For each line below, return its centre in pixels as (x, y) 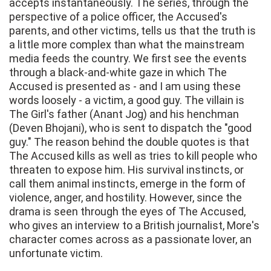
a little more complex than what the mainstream (127, 45)
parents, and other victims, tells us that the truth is (132, 31)
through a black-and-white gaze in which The (118, 73)
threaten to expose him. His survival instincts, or (126, 170)
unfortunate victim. (56, 253)
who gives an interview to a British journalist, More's (134, 226)
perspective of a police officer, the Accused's (118, 17)
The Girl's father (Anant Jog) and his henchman (124, 114)
